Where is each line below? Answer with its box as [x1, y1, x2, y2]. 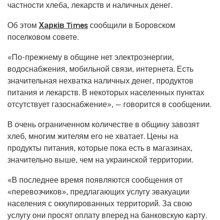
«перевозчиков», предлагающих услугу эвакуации [7, 187, 190, 196]
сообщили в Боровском [88, 20, 175, 30]
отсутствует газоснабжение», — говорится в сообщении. [7, 99, 211, 109]
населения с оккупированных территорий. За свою [7, 198, 192, 208]
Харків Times [39, 20, 88, 30]
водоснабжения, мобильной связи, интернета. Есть [7, 64, 193, 74]
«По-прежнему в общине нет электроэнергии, [7, 52, 174, 62]
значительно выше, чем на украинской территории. [7, 155, 193, 165]
